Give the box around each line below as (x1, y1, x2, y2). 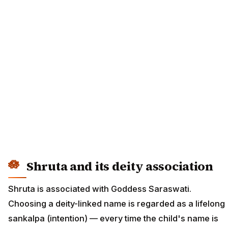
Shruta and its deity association (26, 158, 213, 175)
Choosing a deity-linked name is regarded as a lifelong (8, 198, 225, 209)
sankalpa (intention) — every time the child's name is (8, 213, 218, 223)
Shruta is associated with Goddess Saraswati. (8, 183, 191, 194)
